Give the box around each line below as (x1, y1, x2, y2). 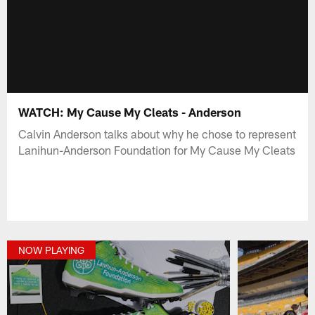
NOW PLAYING (18, 244, 85, 257)
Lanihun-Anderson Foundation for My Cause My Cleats (18, 142, 296, 157)
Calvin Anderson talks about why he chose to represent (18, 126, 297, 141)
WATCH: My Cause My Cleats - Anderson (18, 104, 242, 119)
